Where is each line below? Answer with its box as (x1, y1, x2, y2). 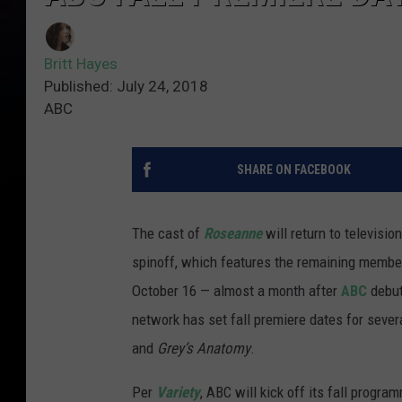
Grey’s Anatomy (157, 339, 250, 358)
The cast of (132, 224, 204, 243)
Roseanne (204, 224, 262, 243)
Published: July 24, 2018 (44, 77, 208, 96)
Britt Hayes (44, 55, 118, 74)
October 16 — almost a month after (132, 282, 341, 301)
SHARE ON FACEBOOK (236, 162, 351, 178)
